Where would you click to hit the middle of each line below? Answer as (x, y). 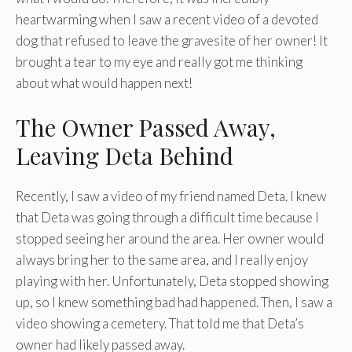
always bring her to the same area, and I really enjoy (162, 260)
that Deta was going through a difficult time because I (167, 217)
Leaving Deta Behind (125, 156)
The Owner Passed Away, (146, 127)
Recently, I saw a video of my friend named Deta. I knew (171, 196)
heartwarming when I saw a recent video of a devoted (167, 19)
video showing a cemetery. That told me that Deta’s (160, 323)
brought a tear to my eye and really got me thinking (159, 61)
